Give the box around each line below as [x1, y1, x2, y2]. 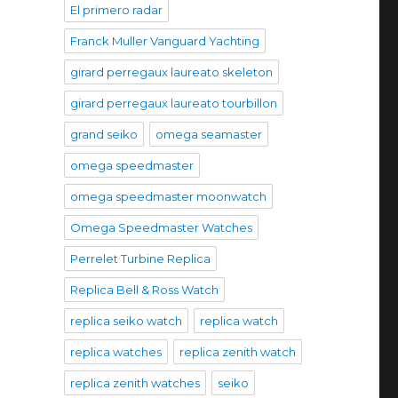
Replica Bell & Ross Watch [69, 282, 219, 297]
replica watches [69, 344, 162, 359]
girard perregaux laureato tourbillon [69, 95, 277, 110]
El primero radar [69, 2, 163, 17]
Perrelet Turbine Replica [69, 251, 211, 266]
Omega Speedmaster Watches [69, 219, 252, 235]
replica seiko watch [69, 313, 182, 328]
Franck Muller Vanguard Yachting [69, 33, 259, 48]
